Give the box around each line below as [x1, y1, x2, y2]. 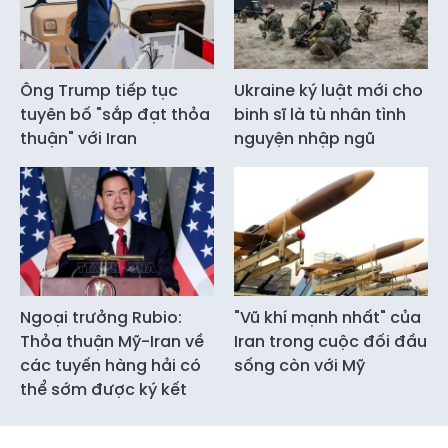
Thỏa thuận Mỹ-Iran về [20, 329, 204, 353]
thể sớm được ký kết [20, 377, 187, 401]
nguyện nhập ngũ [234, 126, 375, 150]
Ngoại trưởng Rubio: [20, 305, 182, 329]
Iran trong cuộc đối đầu [234, 329, 427, 353]
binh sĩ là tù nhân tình [234, 102, 406, 126]
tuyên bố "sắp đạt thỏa [20, 102, 210, 126]
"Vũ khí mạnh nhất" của [234, 305, 421, 329]
